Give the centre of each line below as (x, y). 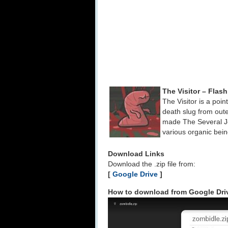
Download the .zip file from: (152, 164)
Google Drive (135, 174)
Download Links (136, 154)
